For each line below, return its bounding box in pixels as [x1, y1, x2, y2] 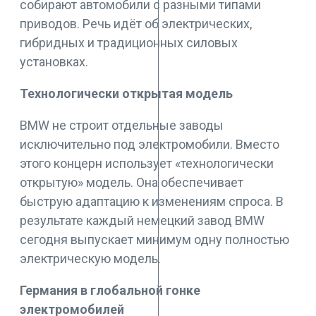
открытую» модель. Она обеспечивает [20, 175, 243, 190]
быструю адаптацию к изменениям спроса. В [20, 194, 284, 209]
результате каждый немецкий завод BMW [20, 213, 265, 228]
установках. [20, 54, 88, 69]
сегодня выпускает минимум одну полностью [20, 232, 289, 247]
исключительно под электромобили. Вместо [20, 137, 279, 152]
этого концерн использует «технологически [20, 156, 274, 171]
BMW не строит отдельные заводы [20, 118, 224, 133]
